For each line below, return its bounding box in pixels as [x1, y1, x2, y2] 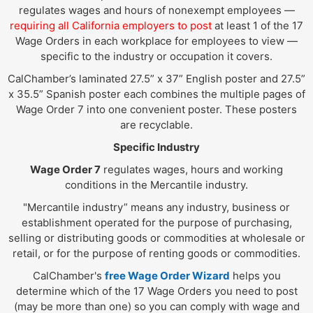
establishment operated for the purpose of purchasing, [21, 215, 292, 229]
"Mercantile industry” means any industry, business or [23, 200, 290, 214]
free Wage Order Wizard [104, 268, 230, 282]
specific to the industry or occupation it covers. [41, 49, 272, 63]
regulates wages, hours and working [101, 162, 283, 176]
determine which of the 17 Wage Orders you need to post [15, 284, 298, 298]
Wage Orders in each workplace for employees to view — [15, 34, 298, 48]
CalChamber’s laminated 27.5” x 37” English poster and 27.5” [8, 71, 305, 85]
